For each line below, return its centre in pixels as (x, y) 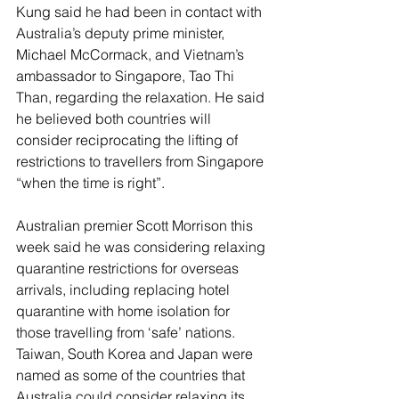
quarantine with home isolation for (125, 310)
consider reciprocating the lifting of (129, 139)
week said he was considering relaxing (142, 246)
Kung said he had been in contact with (141, 11)
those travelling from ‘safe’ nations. (127, 332)
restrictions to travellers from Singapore (142, 161)
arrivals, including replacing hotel (125, 289)
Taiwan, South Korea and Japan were (136, 353)
